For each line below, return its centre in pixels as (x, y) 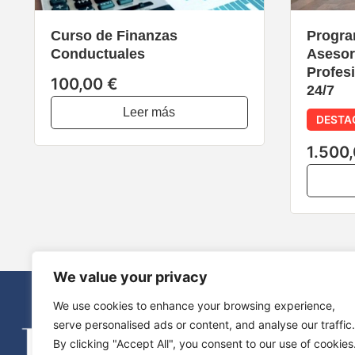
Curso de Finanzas (114, 36)
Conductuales (98, 54)
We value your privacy (130, 277)
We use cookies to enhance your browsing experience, (194, 305)
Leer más (149, 113)
